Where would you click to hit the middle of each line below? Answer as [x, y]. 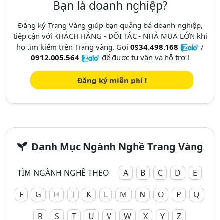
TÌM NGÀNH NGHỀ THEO [63, 173]
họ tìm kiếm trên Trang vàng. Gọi [73, 47]
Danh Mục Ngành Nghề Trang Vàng [116, 147]
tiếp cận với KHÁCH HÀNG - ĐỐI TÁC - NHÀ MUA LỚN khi [110, 36]
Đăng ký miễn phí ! [112, 80]
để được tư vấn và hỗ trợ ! [144, 57]
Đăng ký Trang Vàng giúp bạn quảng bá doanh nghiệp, [110, 25]
